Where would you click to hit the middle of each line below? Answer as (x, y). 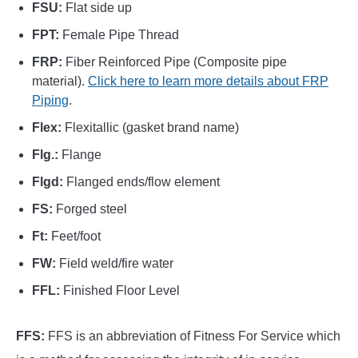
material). (60, 82)
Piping (50, 101)
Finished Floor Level (120, 291)
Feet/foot (74, 237)
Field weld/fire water (115, 264)
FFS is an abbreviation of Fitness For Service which (193, 336)
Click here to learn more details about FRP (208, 82)
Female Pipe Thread (119, 35)
